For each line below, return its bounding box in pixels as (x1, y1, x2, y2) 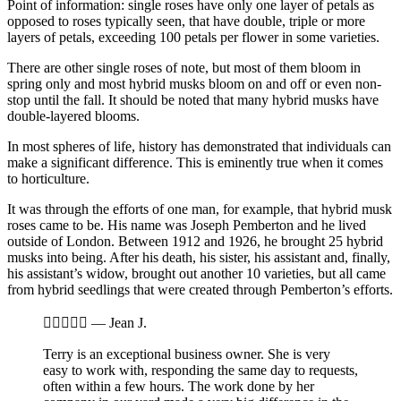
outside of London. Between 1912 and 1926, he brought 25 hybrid (7, 234, 383, 250)
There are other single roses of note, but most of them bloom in (7, 60, 361, 76)
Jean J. (109, 315, 147, 331)
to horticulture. (7, 171, 90, 187)
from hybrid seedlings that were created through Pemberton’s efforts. (7, 282, 393, 298)
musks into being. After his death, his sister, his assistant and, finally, (7, 250, 390, 266)
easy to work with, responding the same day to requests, (43, 363, 358, 379)
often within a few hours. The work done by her (43, 379, 314, 395)
